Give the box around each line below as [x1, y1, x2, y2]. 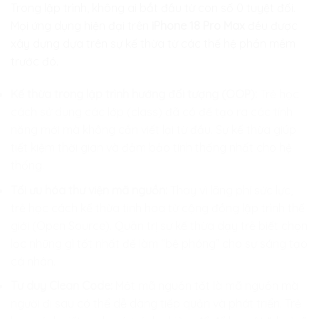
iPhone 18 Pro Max [152, 19, 245, 33]
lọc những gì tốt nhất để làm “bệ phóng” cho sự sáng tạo [11, 236, 308, 251]
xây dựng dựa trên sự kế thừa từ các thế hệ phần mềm [11, 36, 296, 51]
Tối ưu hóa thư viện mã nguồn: [11, 182, 167, 197]
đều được [245, 19, 298, 33]
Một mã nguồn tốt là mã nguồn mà [113, 278, 298, 293]
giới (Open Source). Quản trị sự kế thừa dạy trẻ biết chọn [11, 218, 308, 233]
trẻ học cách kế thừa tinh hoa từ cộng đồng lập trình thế [11, 200, 305, 215]
